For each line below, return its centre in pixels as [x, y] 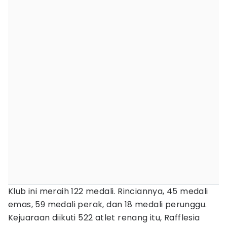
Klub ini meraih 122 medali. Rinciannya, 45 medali [108, 191]
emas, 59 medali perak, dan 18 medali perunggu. [108, 204]
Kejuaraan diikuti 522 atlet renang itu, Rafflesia [104, 218]
